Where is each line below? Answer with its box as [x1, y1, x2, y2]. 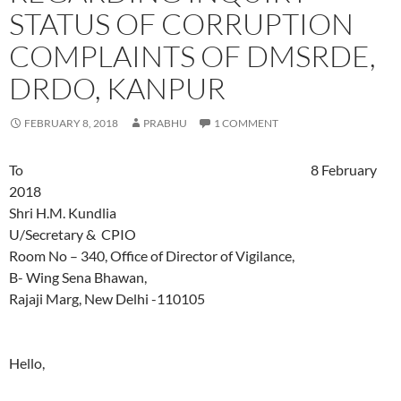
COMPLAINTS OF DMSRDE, [9, 38, 376, 75]
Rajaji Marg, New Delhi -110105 [9, 290, 205, 308]
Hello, [9, 354, 45, 372]
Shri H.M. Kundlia [9, 204, 116, 222]
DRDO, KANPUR [9, 70, 226, 107]
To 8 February [9, 161, 377, 179]
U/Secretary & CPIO [9, 226, 136, 243]
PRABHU [143, 116, 187, 131]
